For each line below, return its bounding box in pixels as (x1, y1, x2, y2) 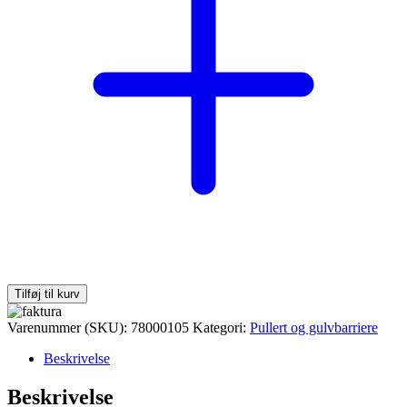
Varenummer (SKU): (7, 319, 131, 335)
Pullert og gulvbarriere (250, 319, 378, 335)
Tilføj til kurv (15, 286, 80, 301)
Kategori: (193, 319, 250, 335)
